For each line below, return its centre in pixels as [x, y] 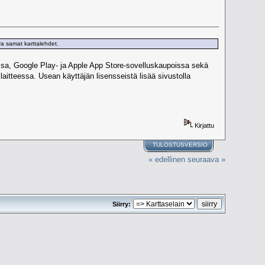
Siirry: [121, 204]
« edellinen [167, 160]
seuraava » [206, 160]
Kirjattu [204, 125]
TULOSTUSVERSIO [180, 145]
